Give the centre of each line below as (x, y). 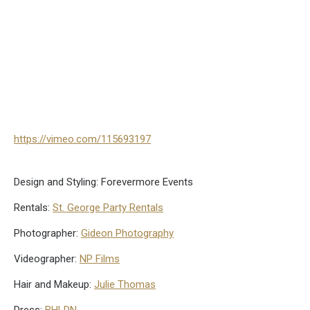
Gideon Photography (127, 233)
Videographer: (47, 258)
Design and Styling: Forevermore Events (103, 182)
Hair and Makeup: (54, 284)
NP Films (100, 258)
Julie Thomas (125, 284)
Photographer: (47, 233)
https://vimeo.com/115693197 (82, 139)
